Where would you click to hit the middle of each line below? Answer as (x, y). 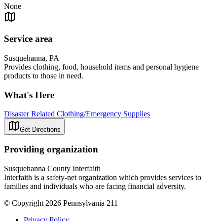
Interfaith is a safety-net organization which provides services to (103, 177)
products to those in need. (44, 76)
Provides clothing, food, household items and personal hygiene (101, 67)
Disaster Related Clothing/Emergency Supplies (77, 114)
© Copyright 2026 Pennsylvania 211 (61, 203)
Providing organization (51, 149)
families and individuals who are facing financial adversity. (95, 186)
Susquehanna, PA (32, 58)
